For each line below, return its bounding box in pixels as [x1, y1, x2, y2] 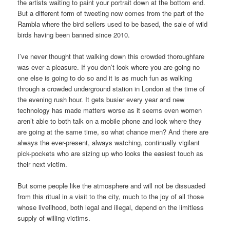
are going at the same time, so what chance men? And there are [17, 126, 209, 137]
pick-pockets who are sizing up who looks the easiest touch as [17, 148, 204, 158]
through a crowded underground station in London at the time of [17, 83, 205, 93]
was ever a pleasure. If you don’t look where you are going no [17, 62, 200, 72]
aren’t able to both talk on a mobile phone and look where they [17, 116, 202, 126]
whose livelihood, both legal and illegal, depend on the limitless [17, 202, 204, 212]
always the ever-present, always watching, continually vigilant [17, 137, 200, 147]
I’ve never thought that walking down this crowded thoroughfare [17, 51, 205, 61]
